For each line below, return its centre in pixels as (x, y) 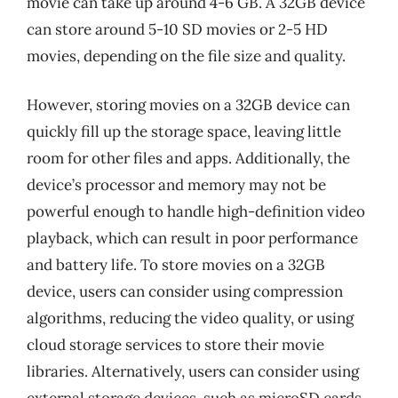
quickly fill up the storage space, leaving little (184, 131)
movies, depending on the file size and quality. (186, 56)
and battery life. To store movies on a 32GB (176, 265)
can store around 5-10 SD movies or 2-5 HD (177, 29)
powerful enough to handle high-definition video (196, 211)
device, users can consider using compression (185, 291)
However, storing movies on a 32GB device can (188, 105)
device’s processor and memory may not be (176, 185)
